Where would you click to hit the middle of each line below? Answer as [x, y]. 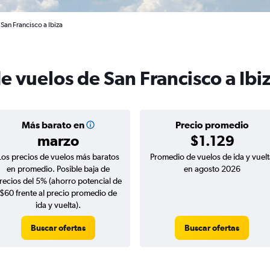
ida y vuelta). [58, 205]
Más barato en [53, 125]
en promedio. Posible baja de [58, 169]
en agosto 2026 [212, 169]
